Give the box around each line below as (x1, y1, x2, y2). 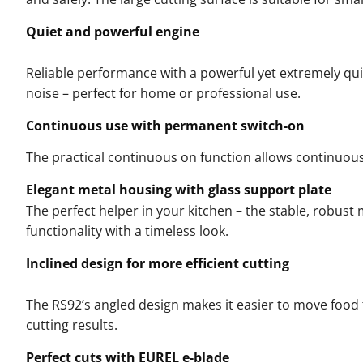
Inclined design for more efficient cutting (26, 254, 289, 272)
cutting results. (26, 315, 117, 334)
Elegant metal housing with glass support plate (26, 180, 331, 199)
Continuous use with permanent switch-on (26, 116, 305, 135)
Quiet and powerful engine (26, 22, 199, 41)
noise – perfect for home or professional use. (26, 83, 301, 102)
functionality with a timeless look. (26, 221, 228, 240)
